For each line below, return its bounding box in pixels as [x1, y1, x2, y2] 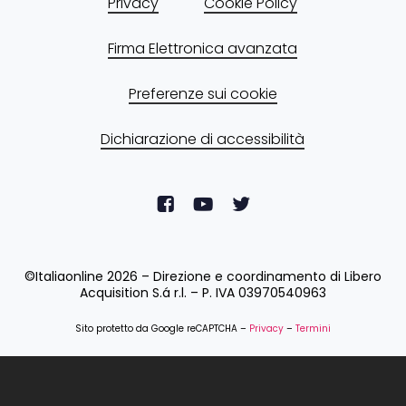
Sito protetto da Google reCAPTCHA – [74, 322, 249, 336]
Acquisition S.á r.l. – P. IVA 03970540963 [79, 284, 326, 303]
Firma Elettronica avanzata [108, 37, 298, 59]
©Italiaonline [24, 267, 107, 286]
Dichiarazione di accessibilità [101, 128, 305, 150]
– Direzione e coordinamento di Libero [137, 267, 382, 286]
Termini [295, 322, 331, 336]
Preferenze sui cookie [128, 82, 277, 104]
